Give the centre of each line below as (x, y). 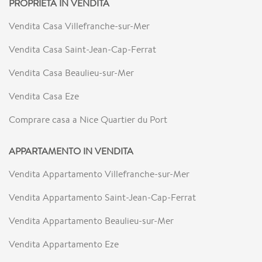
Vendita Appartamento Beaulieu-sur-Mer (91, 221)
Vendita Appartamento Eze (64, 244)
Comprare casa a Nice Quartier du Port (88, 120)
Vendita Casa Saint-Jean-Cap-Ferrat (82, 50)
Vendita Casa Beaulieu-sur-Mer (71, 73)
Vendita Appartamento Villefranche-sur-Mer (99, 174)
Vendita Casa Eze (44, 96)
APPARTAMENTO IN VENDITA (71, 151)
